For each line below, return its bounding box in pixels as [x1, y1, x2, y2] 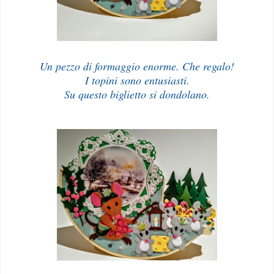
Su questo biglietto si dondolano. [64, 86, 210, 102]
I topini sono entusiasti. [84, 72, 190, 87]
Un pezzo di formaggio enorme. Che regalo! [40, 58, 234, 73]
